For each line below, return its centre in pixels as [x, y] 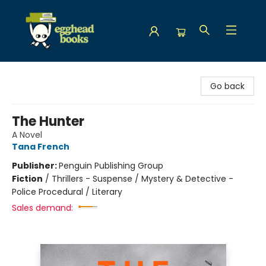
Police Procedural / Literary [67, 192]
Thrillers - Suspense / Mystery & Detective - [142, 179]
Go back [227, 86]
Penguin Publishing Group [111, 166]
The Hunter [48, 121]
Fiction [27, 179]
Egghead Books [40, 73]
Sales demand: [42, 208]
